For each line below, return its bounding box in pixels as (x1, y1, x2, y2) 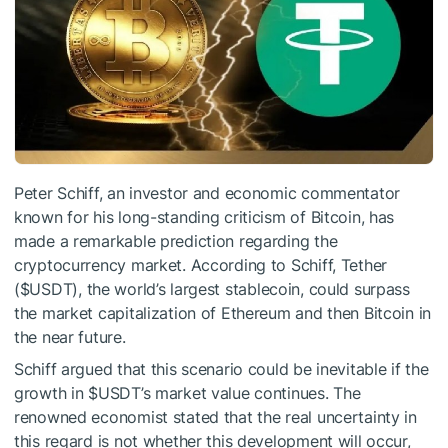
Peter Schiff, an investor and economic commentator (14, 183, 401, 204)
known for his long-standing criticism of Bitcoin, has (14, 207, 395, 228)
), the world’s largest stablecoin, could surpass (72, 279, 410, 300)
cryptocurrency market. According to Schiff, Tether (14, 255, 388, 276)
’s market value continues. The (140, 383, 361, 404)
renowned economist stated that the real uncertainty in (14, 407, 417, 428)
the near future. (14, 327, 126, 348)
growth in (14, 383, 89, 404)
